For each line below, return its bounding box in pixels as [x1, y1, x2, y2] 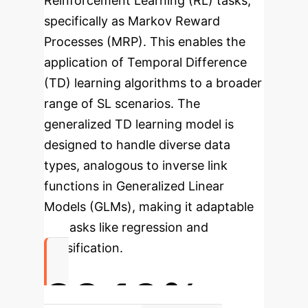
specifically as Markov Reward [44, 14, 220, 28]
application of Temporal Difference [44, 55, 247, 69]
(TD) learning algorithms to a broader [44, 76, 262, 90]
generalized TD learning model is [44, 117, 234, 131]
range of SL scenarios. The [44, 96, 200, 111]
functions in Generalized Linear [44, 179, 224, 193]
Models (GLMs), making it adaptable [44, 199, 254, 214]
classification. [44, 241, 123, 255]
